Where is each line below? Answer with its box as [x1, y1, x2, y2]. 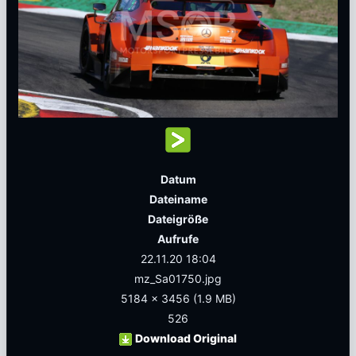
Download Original [135, 331, 237, 345]
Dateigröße [148, 212, 208, 226]
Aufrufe [157, 232, 199, 246]
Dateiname [149, 192, 207, 206]
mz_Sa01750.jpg [134, 272, 222, 285]
